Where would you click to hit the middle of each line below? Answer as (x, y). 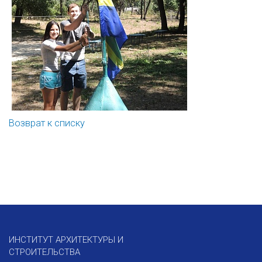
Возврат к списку (47, 123)
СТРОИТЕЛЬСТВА (44, 252)
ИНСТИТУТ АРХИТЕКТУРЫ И (66, 240)
